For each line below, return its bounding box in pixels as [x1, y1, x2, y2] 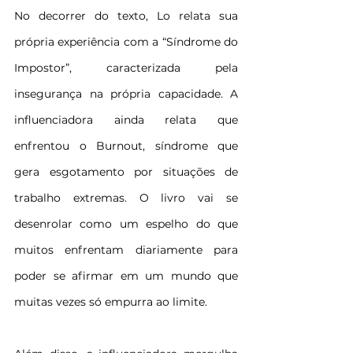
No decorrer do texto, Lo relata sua [14, 9, 238, 24]
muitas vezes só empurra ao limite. [14, 295, 207, 310]
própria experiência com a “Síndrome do [14, 35, 238, 50]
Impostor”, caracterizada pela [14, 61, 238, 76]
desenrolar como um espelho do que [14, 217, 238, 232]
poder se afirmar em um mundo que [14, 269, 238, 284]
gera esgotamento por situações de [14, 165, 238, 180]
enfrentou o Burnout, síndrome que [14, 139, 238, 154]
